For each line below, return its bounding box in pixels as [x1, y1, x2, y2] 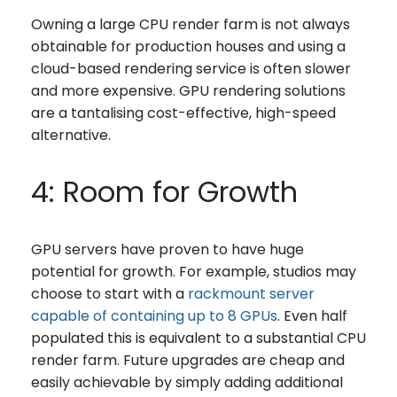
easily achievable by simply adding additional [31, 371, 343, 393]
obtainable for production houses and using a [31, 35, 346, 57]
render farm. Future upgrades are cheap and [31, 349, 345, 370]
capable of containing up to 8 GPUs [31, 305, 277, 326]
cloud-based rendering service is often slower [31, 58, 351, 79]
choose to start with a [31, 283, 188, 304]
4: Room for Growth [31, 171, 298, 212]
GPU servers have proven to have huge [31, 238, 304, 260]
